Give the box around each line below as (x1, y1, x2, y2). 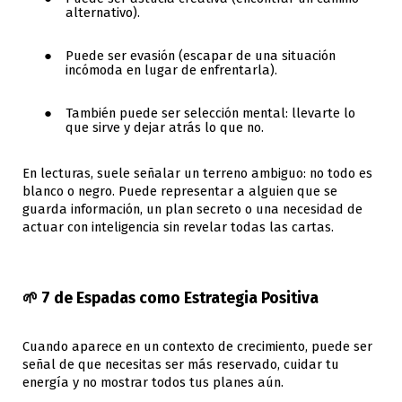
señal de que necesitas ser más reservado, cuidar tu (22, 355, 339, 372)
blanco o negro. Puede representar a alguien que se (22, 182, 337, 199)
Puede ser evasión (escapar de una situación (66, 47, 336, 64)
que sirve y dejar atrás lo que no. (66, 118, 264, 135)
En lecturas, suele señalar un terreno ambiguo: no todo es (22, 164, 372, 181)
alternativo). (66, 4, 140, 21)
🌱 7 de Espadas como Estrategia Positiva (22, 288, 319, 308)
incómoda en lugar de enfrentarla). (66, 61, 277, 78)
